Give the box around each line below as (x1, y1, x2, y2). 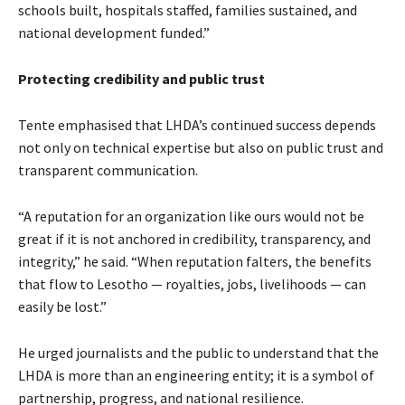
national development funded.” (18, 23, 210, 42)
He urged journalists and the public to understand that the (18, 343, 379, 362)
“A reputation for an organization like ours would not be (18, 206, 364, 225)
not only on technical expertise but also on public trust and (18, 137, 383, 156)
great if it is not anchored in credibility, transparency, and (18, 229, 371, 248)
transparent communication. (18, 160, 198, 179)
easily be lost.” (18, 297, 107, 316)
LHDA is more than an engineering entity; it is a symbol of (18, 365, 374, 384)
